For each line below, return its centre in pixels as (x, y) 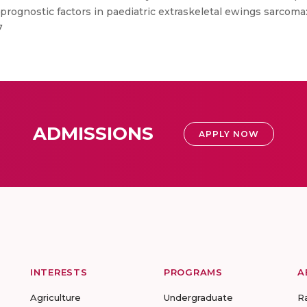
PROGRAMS (193, 272)
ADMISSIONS (93, 134)
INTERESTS (59, 272)
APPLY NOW (229, 134)
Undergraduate (198, 297)
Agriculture (56, 297)
